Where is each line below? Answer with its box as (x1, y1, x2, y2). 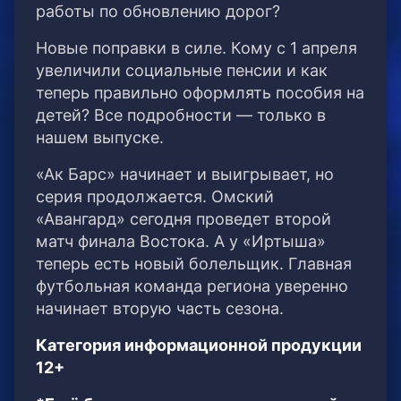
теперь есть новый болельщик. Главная (36, 254, 352, 274)
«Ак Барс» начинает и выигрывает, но (36, 165, 334, 184)
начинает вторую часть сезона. (36, 299, 284, 319)
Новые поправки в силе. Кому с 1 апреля (36, 38, 357, 58)
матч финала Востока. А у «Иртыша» (36, 232, 326, 252)
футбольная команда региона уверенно (36, 277, 348, 296)
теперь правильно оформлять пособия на (36, 83, 364, 103)
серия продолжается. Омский (36, 187, 274, 207)
